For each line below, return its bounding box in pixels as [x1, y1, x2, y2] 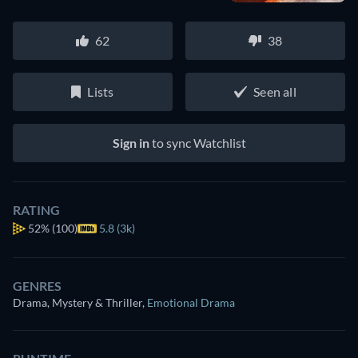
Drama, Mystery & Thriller [13, 295, 142, 309]
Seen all [253, 83, 296, 99]
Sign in [112, 134, 149, 150]
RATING [13, 201, 60, 217]
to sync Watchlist [149, 134, 246, 150]
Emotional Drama [147, 295, 235, 309]
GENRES [13, 277, 62, 293]
